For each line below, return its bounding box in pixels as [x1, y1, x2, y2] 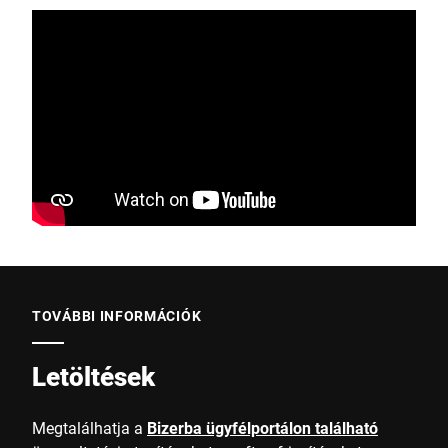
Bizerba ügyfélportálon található [147, 417, 378, 438]
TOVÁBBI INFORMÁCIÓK [32, 306, 202, 325]
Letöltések [32, 359, 155, 393]
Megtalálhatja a [32, 417, 147, 438]
